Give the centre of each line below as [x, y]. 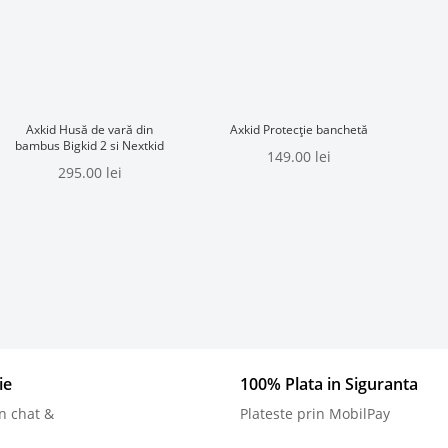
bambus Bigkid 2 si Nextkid [90, 146]
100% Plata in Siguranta [328, 383]
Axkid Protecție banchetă [299, 130]
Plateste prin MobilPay [314, 413]
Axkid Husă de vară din [90, 130]
